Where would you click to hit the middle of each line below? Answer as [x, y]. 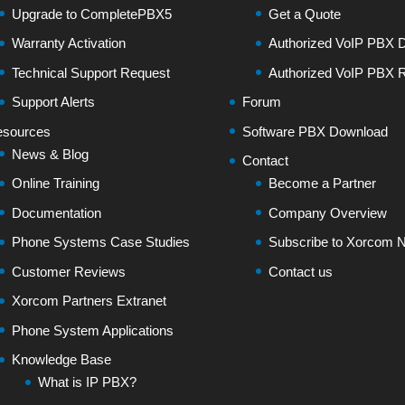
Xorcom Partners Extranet [89, 301]
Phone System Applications [92, 330]
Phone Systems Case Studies [100, 242]
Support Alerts [53, 102]
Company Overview [327, 212]
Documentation [56, 212]
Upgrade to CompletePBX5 [91, 14]
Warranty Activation [68, 43]
